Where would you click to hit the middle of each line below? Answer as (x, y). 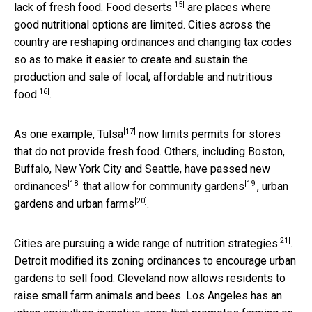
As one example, (56, 134)
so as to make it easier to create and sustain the (131, 59)
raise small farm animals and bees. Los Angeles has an (148, 295)
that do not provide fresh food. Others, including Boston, (149, 151)
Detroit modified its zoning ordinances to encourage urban (155, 260)
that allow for (115, 186)
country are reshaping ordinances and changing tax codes (153, 42)
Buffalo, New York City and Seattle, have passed (132, 169)
